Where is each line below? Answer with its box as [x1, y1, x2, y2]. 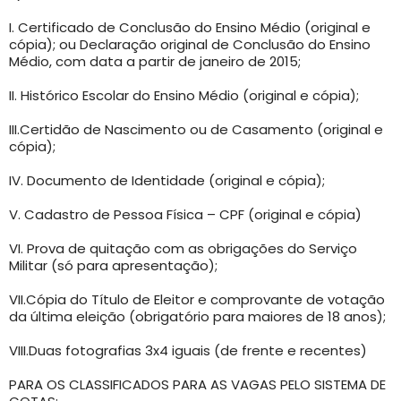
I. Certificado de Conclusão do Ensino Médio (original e [9, 17, 371, 37]
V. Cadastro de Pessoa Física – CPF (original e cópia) [9, 204, 362, 224]
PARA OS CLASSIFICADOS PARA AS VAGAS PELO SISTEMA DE [9, 374, 386, 394]
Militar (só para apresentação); [9, 255, 218, 275]
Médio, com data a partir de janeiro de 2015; [9, 51, 301, 71]
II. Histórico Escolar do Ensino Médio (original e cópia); [9, 85, 359, 105]
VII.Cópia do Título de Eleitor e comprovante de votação [9, 289, 385, 309]
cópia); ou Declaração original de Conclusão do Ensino [9, 34, 371, 54]
